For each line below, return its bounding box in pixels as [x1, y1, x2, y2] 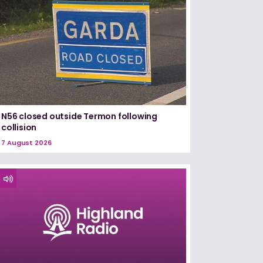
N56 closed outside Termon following [1, 110, 158, 122]
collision [1, 121, 37, 133]
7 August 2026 [1, 137, 52, 147]
